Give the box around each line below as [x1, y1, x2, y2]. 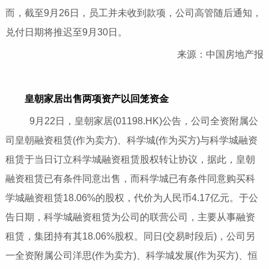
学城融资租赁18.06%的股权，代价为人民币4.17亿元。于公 [5, 193, 258, 204]
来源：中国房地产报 [158, 49, 264, 60]
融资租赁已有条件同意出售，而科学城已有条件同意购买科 [5, 174, 255, 184]
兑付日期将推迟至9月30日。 [5, 27, 127, 38]
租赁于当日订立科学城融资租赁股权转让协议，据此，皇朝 [5, 154, 255, 165]
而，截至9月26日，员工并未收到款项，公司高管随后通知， [5, 8, 262, 19]
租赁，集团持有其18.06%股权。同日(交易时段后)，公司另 [5, 231, 255, 242]
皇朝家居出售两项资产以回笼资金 [24, 94, 169, 104]
